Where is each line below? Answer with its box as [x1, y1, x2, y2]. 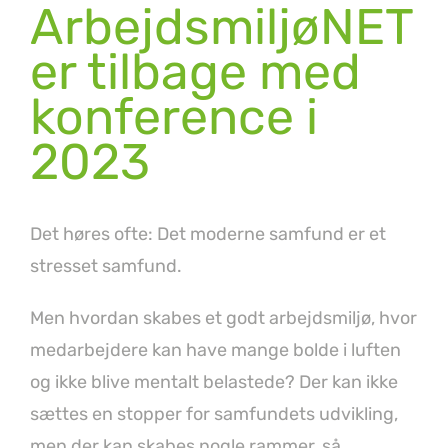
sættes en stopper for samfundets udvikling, [30, 403, 398, 426]
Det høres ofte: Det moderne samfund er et [30, 223, 386, 246]
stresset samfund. [30, 255, 182, 278]
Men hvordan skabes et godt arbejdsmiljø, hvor [30, 307, 417, 330]
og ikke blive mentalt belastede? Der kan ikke [30, 371, 398, 394]
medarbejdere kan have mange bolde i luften [30, 339, 401, 362]
